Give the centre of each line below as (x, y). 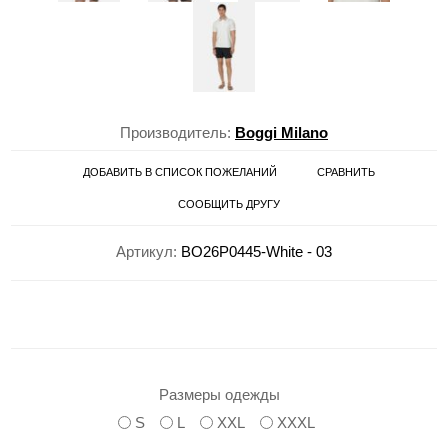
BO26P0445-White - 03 (256, 251)
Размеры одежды (219, 394)
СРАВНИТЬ (346, 172)
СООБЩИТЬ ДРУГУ (229, 204)
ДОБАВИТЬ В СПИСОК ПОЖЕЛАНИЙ (180, 172)
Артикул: (146, 251)
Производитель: (175, 132)
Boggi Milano (281, 132)
